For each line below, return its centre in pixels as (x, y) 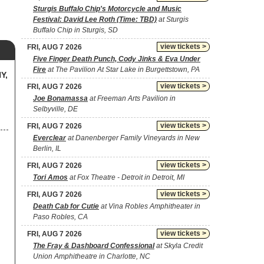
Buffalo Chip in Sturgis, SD (75, 30)
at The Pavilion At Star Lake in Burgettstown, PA (123, 70)
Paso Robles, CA (60, 217)
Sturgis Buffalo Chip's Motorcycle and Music (107, 9)
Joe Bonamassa (60, 98)
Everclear (49, 138)
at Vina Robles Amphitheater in (150, 206)
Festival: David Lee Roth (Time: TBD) (95, 19)
